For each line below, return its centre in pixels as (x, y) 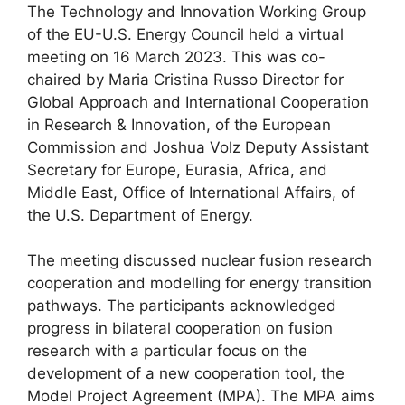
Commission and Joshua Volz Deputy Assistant (198, 147)
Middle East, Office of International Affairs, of (191, 192)
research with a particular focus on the (167, 351)
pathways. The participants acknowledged (182, 306)
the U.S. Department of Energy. (140, 215)
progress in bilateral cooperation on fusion (180, 328)
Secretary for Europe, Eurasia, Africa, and (177, 170)
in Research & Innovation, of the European (179, 124)
